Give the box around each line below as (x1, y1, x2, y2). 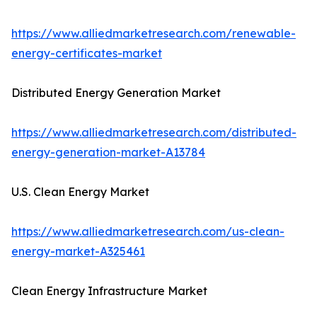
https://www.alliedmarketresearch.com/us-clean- (11, 224, 284, 239)
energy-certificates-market (11, 46, 162, 61)
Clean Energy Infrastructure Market (11, 284, 207, 299)
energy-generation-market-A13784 (11, 145, 205, 160)
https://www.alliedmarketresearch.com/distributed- (11, 125, 296, 140)
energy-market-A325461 (11, 244, 145, 259)
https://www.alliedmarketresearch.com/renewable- (11, 26, 296, 41)
